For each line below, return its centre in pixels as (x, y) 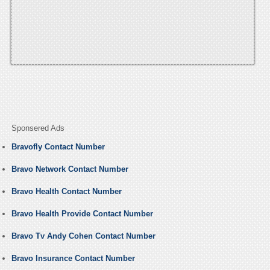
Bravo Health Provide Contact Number (82, 214)
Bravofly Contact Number (58, 147)
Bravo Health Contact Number (66, 192)
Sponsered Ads (38, 128)
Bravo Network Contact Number (70, 169)
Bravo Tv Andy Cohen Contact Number (83, 236)
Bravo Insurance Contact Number (73, 259)
